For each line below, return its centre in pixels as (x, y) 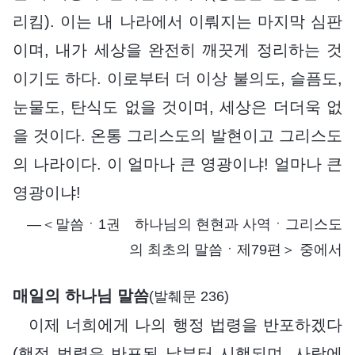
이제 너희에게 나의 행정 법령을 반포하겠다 (185, 324)
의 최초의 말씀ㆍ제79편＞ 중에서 (236, 249)
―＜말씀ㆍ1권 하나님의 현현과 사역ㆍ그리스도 (185, 224)
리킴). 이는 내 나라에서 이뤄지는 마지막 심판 (177, 21)
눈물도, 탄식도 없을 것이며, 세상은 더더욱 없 (177, 107)
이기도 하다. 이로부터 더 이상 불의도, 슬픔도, (177, 78)
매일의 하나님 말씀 (81, 295)
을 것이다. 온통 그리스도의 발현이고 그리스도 (177, 135)
